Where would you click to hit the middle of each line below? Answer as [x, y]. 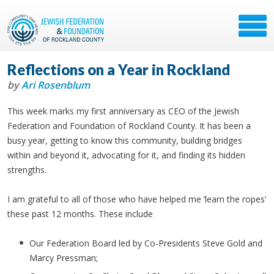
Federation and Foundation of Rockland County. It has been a [129, 126]
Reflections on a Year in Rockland [119, 69]
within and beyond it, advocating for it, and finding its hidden [126, 155]
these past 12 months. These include [81, 214]
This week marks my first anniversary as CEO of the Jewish [123, 111]
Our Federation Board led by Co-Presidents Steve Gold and [146, 243]
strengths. [27, 170]
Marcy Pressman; [65, 258]
